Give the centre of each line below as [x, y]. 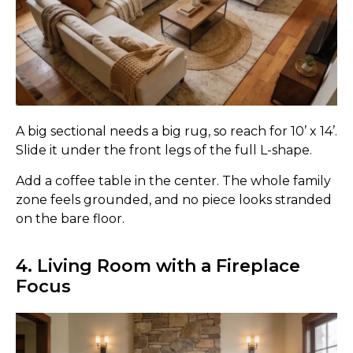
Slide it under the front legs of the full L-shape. [164, 150]
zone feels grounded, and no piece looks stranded [174, 199]
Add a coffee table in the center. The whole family [173, 180]
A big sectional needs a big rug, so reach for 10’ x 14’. [176, 132]
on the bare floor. [70, 218]
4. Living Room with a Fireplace [158, 266]
